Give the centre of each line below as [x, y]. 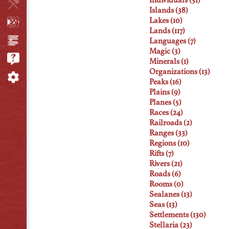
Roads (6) [165, 174]
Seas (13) [163, 205]
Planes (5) [165, 103]
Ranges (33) [168, 133]
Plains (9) [165, 93]
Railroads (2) [171, 123]
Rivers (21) [166, 164]
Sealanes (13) [171, 195]
